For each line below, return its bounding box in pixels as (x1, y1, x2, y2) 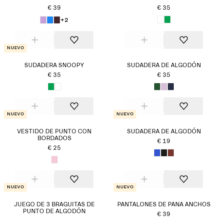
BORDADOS (37, 136, 72, 142)
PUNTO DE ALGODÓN (23, 209, 86, 215)
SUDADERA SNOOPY (24, 63, 84, 69)
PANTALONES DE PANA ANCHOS (117, 202, 211, 208)
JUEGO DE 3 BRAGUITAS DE (14, 202, 95, 208)
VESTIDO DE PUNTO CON (17, 129, 91, 135)
